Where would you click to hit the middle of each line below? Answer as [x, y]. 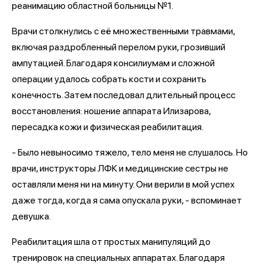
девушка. [31, 216]
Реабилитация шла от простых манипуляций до [111, 241]
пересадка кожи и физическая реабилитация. [108, 127]
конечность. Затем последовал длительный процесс [124, 95]
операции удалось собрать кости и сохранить [109, 79]
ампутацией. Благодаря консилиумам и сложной [113, 63]
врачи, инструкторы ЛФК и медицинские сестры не [120, 168]
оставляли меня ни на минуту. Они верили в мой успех [123, 184]
